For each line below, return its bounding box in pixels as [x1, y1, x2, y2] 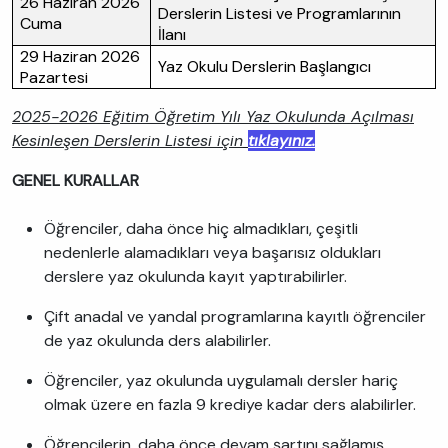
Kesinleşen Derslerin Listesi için [12, 130, 243, 151]
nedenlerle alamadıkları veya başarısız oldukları [44, 242, 381, 263]
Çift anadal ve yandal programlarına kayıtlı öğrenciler [44, 306, 426, 327]
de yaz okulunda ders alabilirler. [44, 330, 271, 351]
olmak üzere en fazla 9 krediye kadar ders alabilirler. [44, 394, 420, 415]
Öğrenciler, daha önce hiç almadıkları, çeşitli [44, 218, 358, 239]
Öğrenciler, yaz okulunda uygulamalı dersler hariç [44, 370, 398, 391]
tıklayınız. [248, 130, 315, 151]
